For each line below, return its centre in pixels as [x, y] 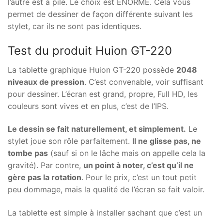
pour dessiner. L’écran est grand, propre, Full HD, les [103, 94]
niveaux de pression [46, 82]
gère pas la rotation [45, 178]
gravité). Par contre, [46, 165]
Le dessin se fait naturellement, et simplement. [97, 129]
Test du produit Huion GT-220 [90, 50]
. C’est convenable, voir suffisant [144, 82]
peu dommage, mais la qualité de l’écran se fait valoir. [106, 190]
